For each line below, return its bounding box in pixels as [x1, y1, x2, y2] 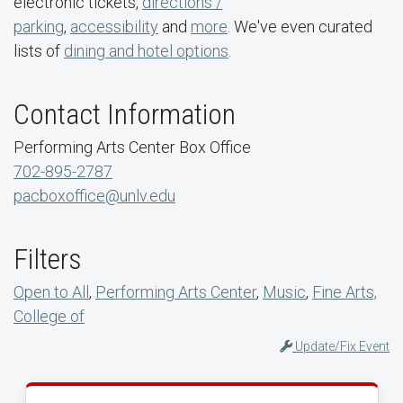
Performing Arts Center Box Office [13, 137, 251, 157]
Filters [13, 241, 82, 276]
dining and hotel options [64, 40, 228, 60]
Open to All [13, 282, 89, 301]
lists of [13, 40, 64, 60]
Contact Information [13, 96, 236, 131]
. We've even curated [228, 16, 372, 36]
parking [13, 16, 64, 36]
